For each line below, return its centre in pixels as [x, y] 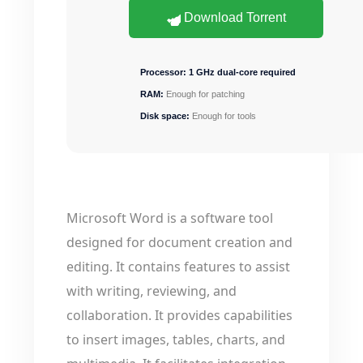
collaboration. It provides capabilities [179, 315]
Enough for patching [204, 94]
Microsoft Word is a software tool [170, 218]
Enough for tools [223, 116]
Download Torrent [233, 17]
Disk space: [165, 116]
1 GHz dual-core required [241, 72]
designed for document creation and [179, 242]
